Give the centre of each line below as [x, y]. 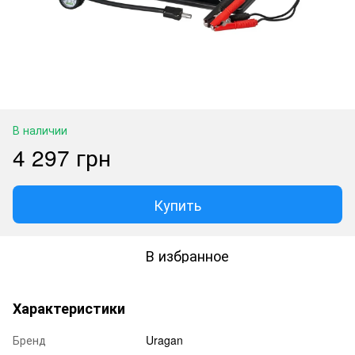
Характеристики [69, 308]
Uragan [164, 340]
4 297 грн [62, 157]
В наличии [40, 130]
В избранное [187, 255]
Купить [177, 204]
